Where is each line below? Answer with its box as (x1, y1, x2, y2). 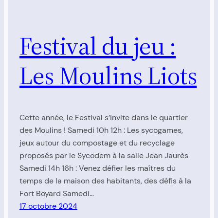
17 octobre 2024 (19, 200, 77, 211)
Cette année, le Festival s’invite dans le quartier (19, 112, 188, 123)
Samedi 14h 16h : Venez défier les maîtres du (19, 163, 176, 173)
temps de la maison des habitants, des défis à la (19, 175, 191, 186)
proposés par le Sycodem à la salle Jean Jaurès (19, 150, 188, 161)
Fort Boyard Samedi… (19, 188, 94, 199)
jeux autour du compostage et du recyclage (19, 137, 175, 148)
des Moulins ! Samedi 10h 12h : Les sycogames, (19, 125, 183, 135)
